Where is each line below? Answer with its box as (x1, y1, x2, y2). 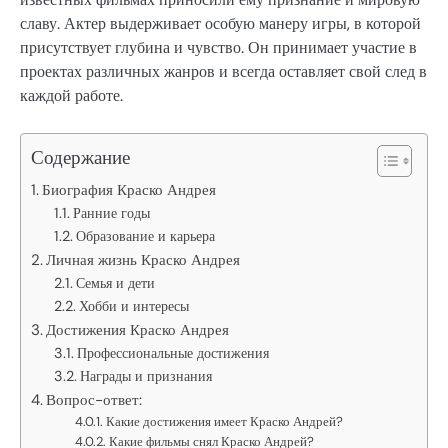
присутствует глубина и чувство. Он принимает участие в (20, 37, 417, 59)
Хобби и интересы (78, 296, 189, 315)
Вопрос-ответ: (46, 389, 143, 410)
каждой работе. (20, 85, 123, 107)
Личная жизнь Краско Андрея (46, 249, 241, 270)
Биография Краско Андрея (42, 179, 217, 200)
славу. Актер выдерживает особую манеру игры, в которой (20, 13, 421, 35)
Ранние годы (72, 203, 150, 222)
